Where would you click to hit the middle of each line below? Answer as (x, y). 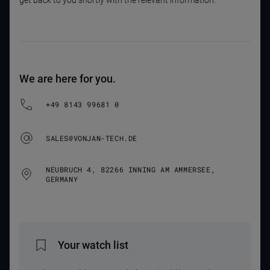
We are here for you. (67, 79)
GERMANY (62, 179)
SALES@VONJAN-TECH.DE (92, 138)
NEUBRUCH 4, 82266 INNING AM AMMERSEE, (131, 169)
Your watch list (93, 245)
